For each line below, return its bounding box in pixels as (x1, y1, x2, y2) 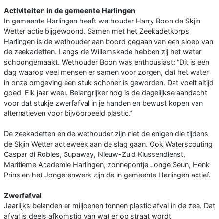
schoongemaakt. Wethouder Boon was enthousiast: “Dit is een (4, 58, 209, 66)
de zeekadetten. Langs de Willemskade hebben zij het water (4, 47, 201, 56)
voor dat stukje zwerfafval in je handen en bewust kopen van (4, 99, 203, 108)
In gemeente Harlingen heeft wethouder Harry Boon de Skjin (4, 17, 200, 25)
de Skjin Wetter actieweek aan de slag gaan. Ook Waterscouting (4, 140, 213, 149)
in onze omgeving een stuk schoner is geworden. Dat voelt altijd (4, 78, 214, 87)
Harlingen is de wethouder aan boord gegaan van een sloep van (4, 37, 213, 46)
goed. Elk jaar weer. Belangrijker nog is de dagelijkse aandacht (4, 88, 207, 97)
